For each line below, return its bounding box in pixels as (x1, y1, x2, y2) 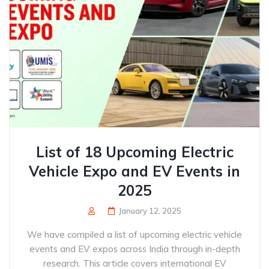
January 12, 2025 (118, 206, 181, 216)
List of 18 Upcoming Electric (35, 143, 234, 161)
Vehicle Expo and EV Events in (29, 162, 240, 180)
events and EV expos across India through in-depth (29, 243, 240, 255)
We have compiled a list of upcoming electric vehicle (27, 229, 242, 240)
